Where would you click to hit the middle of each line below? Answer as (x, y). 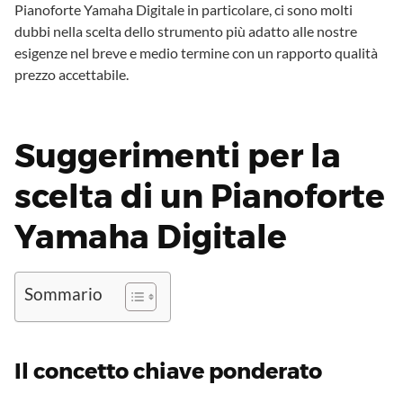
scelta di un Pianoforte (200, 197)
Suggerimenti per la (178, 156)
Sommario (63, 294)
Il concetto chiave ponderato (168, 372)
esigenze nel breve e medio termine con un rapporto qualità (196, 53)
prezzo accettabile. (72, 75)
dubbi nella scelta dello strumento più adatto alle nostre (186, 31)
